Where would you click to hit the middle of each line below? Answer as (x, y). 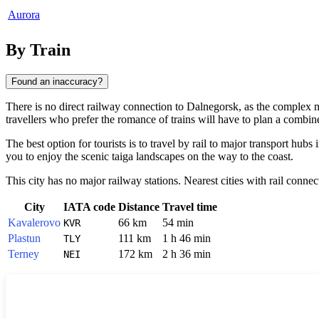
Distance (139, 206)
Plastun (24, 238)
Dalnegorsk (213, 106)
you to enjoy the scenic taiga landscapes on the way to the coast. (150, 156)
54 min (178, 222)
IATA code (89, 206)
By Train (38, 49)
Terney (23, 253)
